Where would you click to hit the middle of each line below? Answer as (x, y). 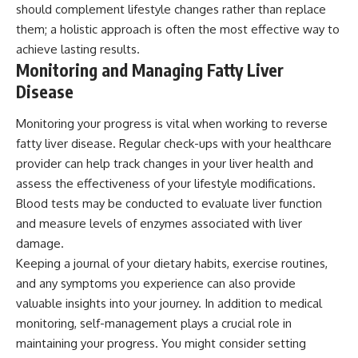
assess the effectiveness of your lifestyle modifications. (166, 183)
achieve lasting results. (78, 50)
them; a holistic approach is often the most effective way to (178, 30)
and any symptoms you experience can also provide (156, 283)
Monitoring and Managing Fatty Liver (150, 70)
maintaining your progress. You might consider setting (161, 343)
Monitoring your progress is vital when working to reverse (172, 123)
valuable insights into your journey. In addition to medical (169, 303)
